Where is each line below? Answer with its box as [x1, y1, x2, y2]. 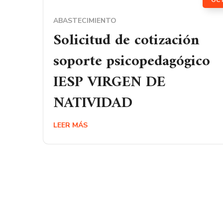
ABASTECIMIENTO [53, 16, 116, 25]
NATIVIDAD [53, 90, 132, 116]
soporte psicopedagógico [53, 48, 210, 75]
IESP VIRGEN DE [53, 69, 165, 96]
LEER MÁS [53, 120, 88, 130]
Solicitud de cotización [53, 27, 199, 54]
